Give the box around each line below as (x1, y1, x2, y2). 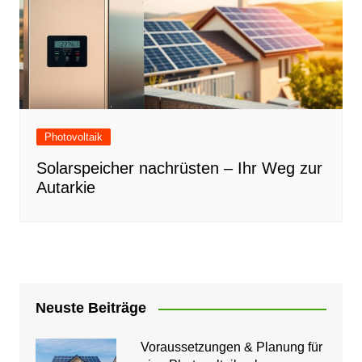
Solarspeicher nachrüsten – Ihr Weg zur (36, 159, 322, 178)
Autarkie (36, 179, 95, 197)
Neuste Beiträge (35, 300, 146, 317)
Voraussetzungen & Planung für (140, 340, 322, 355)
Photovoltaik (44, 131, 103, 144)
